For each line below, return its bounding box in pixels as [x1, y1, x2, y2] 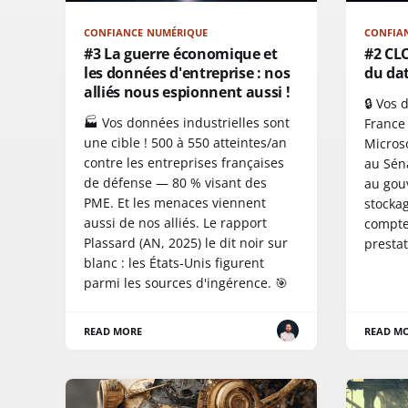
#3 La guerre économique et [84, 43, 278, 64]
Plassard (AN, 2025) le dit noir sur [84, 233, 288, 251]
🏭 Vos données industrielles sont [84, 113, 290, 131]
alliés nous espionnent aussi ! [84, 81, 291, 102]
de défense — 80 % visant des [84, 173, 267, 191]
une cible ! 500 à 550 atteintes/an [84, 133, 287, 151]
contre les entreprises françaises [84, 153, 284, 171]
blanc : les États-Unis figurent [84, 253, 264, 271]
